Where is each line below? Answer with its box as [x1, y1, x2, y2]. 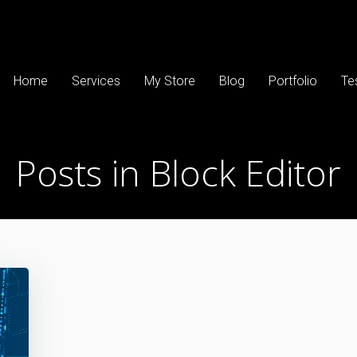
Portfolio [268, 73, 317, 88]
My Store [143, 73, 195, 88]
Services [71, 73, 120, 88]
